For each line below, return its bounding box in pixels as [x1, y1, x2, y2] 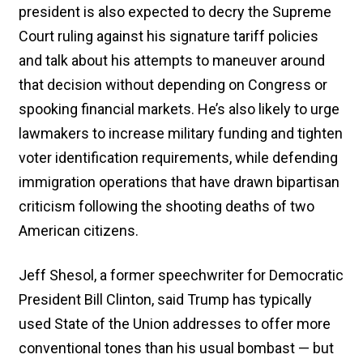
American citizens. [19, 221, 139, 239]
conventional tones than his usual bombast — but [19, 339, 334, 357]
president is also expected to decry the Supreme [19, 2, 331, 20]
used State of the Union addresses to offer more [19, 314, 331, 332]
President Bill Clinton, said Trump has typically [19, 290, 312, 308]
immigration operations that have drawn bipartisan [19, 173, 340, 190]
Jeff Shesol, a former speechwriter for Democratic [19, 266, 344, 284]
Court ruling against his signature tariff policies [19, 27, 318, 45]
